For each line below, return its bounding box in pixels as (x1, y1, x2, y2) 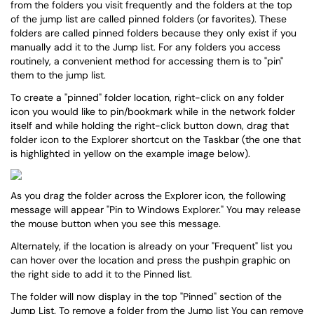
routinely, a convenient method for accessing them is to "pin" (11, 55, 283, 67)
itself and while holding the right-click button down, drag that (11, 119, 289, 132)
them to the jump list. (11, 69, 106, 81)
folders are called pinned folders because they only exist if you (11, 27, 296, 39)
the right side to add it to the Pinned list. (11, 268, 192, 280)
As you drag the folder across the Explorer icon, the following (11, 189, 286, 202)
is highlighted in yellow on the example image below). (11, 147, 250, 160)
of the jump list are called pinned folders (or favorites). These (11, 13, 287, 25)
